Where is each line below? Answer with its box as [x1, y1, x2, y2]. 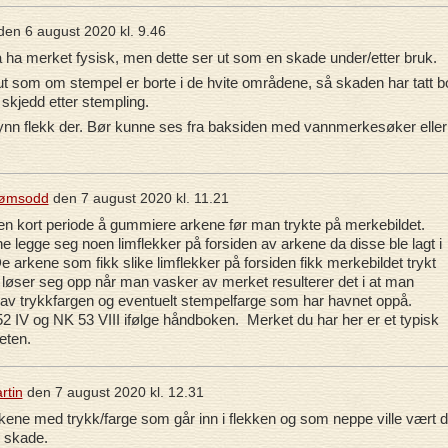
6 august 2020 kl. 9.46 [24, 23, 166, 40]
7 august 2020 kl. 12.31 [54, 383, 204, 400]
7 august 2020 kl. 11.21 [80, 190, 229, 207]
